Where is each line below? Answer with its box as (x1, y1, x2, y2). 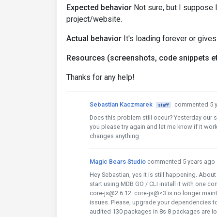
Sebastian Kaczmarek (90, 101, 153, 108)
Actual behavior (66, 34, 122, 43)
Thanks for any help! (66, 73, 135, 82)
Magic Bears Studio (90, 158, 146, 165)
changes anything (90, 132, 139, 139)
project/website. (66, 15, 122, 24)
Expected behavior (66, 3, 132, 12)
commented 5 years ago (147, 158, 215, 165)
